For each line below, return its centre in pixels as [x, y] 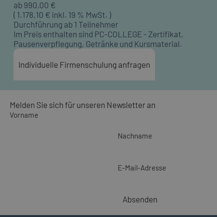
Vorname [24, 115]
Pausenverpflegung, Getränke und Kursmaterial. [98, 43]
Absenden [140, 199]
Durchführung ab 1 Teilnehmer [66, 24]
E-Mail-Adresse [142, 167]
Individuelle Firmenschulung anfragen [84, 64]
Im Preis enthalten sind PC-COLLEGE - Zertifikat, [99, 34]
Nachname [135, 135]
